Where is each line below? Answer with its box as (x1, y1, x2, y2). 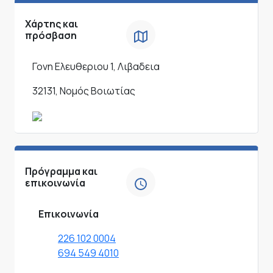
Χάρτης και (25, 17, 78, 31)
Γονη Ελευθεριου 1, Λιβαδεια (32, 60, 160, 74)
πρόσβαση (25, 29, 77, 43)
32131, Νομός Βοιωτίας (32, 84, 135, 98)
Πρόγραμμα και (25, 165, 97, 179)
